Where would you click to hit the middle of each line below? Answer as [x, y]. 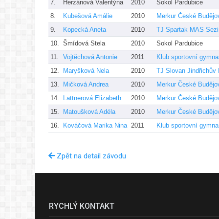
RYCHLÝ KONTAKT [82, 206]
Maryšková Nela [86, 70]
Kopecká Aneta [85, 29]
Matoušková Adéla [89, 111]
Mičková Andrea [86, 84]
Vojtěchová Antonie [90, 57]
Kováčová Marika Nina [95, 125]
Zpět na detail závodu [90, 156]
